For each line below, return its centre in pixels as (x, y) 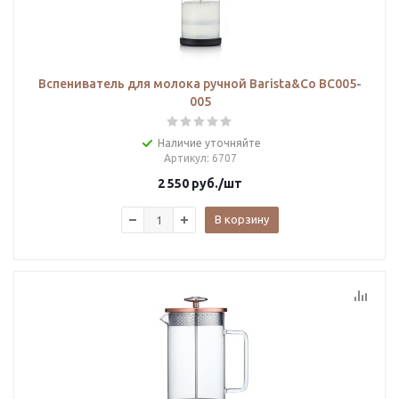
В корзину (242, 219)
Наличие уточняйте (209, 143)
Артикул (185, 158)
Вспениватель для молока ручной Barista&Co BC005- (200, 84)
